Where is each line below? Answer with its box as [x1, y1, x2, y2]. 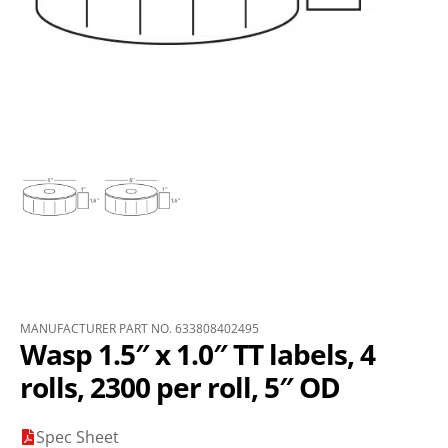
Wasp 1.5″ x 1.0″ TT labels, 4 [20, 335, 375, 373]
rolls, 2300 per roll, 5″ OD [20, 368, 340, 406]
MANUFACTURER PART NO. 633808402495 [20, 320, 259, 337]
